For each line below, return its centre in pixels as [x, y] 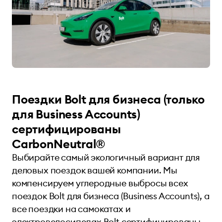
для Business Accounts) [76, 114]
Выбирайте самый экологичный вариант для [106, 157]
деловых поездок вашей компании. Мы [95, 170]
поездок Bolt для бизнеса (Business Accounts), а [111, 196]
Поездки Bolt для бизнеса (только [108, 99]
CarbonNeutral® [58, 143]
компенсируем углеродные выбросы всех [100, 183]
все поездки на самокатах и [71, 209]
